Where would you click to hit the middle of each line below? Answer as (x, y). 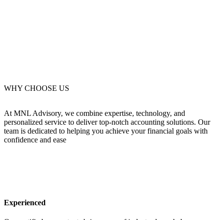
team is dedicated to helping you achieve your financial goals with (106, 131)
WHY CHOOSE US (37, 88)
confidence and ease (35, 140)
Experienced (25, 202)
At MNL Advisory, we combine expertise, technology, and (95, 113)
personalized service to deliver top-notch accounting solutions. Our (107, 122)
